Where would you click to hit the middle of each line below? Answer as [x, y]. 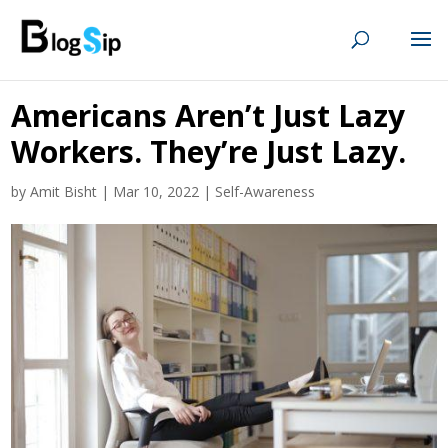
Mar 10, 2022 [156, 191]
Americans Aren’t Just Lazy [208, 115]
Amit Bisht [64, 191]
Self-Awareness [265, 191]
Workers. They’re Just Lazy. [209, 151]
